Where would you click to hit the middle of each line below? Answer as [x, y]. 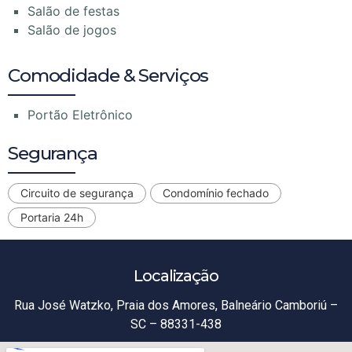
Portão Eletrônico [80, 115]
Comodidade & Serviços [108, 76]
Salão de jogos [72, 30]
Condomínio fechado [216, 193]
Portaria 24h [52, 218]
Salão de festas [73, 11]
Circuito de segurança [77, 193]
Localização [176, 276]
